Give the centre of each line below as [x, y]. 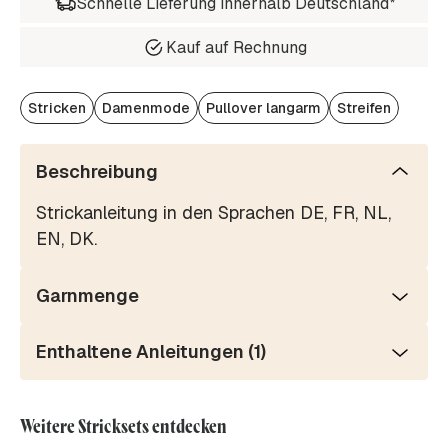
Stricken [57, 108]
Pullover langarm [263, 108]
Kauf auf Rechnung [236, 47]
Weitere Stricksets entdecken [123, 426]
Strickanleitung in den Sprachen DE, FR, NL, [213, 213]
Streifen [364, 108]
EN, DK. [66, 239]
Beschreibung [97, 172]
